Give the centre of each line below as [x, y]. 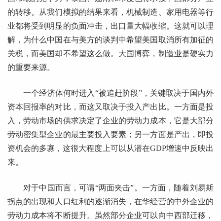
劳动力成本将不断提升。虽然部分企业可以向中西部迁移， [110, 215]
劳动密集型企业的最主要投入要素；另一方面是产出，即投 [110, 134]
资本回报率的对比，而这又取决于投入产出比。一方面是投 [110, 107]
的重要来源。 [31, 67]
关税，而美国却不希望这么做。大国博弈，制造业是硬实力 [110, 53]
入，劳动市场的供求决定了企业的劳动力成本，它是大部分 [110, 120]
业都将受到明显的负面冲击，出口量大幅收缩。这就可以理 [110, 26]
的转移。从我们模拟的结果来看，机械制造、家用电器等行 [110, 12]
